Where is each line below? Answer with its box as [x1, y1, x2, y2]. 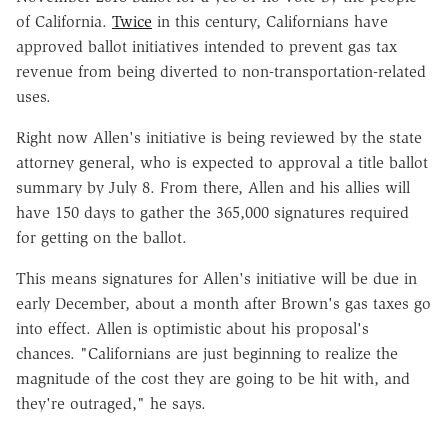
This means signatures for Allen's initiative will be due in [16, 268, 417, 288]
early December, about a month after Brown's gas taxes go [16, 293, 431, 313]
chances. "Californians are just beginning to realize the [16, 343, 398, 363]
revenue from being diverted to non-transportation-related [16, 61, 426, 81]
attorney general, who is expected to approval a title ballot [16, 152, 428, 172]
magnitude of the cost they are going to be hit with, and [16, 368, 410, 388]
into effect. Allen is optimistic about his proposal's [16, 318, 369, 338]
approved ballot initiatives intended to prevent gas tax [16, 36, 397, 56]
